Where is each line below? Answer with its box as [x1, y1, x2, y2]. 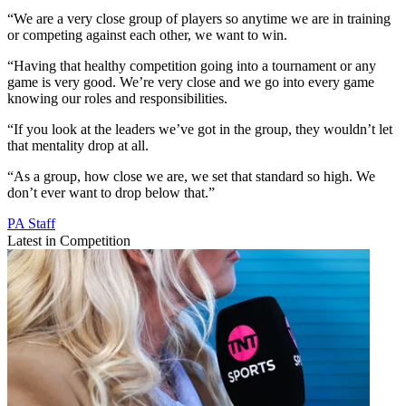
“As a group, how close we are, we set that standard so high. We [7, 169, 375, 185]
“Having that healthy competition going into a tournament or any [7, 58, 376, 74]
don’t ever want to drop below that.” [7, 185, 215, 201]
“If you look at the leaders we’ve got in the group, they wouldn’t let [7, 121, 392, 138]
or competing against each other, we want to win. [7, 27, 287, 43]
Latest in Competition [7, 233, 130, 249]
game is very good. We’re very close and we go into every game [7, 74, 374, 91]
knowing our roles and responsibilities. [7, 91, 227, 107]
